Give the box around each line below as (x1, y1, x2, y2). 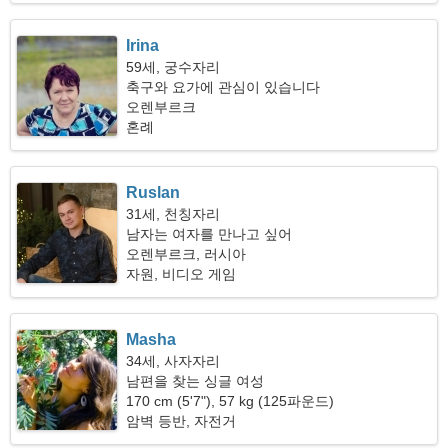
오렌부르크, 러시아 (126, 246, 247, 262)
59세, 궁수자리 (126, 59, 221, 75)
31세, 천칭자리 (126, 206, 221, 222)
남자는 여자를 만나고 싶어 (126, 226, 293, 242)
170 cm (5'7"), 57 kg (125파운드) (126, 393, 335, 409)
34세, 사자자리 (126, 353, 221, 369)
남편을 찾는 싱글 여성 (126, 373, 265, 389)
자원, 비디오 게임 (126, 266, 237, 282)
